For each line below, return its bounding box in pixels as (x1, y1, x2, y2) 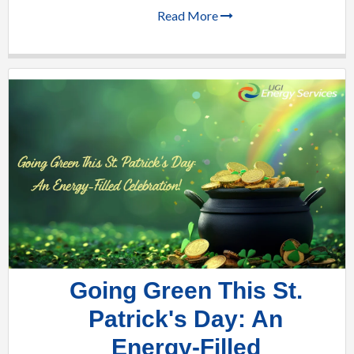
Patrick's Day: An (88, 305, 283, 332)
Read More (157, 7, 220, 23)
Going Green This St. (69, 277, 303, 303)
